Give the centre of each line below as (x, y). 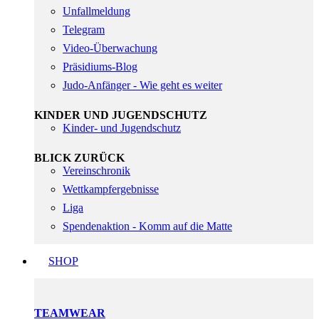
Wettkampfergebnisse (111, 189)
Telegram (84, 30)
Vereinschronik (96, 171)
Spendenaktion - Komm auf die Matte (147, 226)
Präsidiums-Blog (100, 67)
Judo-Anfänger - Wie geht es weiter (142, 85)
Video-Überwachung (110, 48)
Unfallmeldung (96, 11)
